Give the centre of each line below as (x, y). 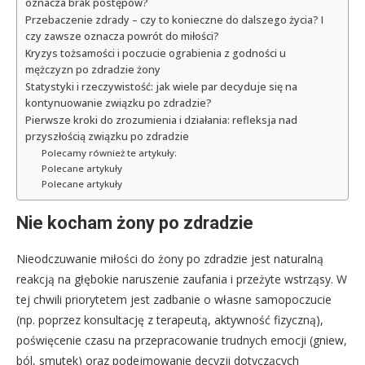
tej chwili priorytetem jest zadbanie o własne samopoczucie (174, 300)
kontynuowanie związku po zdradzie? (119, 103)
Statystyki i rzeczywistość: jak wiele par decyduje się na (161, 87)
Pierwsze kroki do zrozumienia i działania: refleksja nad (161, 121)
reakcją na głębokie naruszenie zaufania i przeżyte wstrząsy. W (182, 279)
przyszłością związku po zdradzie (107, 137)
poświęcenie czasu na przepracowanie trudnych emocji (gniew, (182, 341)
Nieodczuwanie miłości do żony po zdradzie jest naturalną (170, 259)
